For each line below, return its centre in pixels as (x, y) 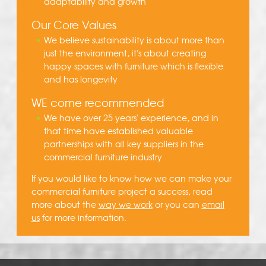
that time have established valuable (118, 131)
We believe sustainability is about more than (134, 40)
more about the (65, 205)
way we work (125, 205)
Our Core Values (74, 25)
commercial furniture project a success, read (122, 191)
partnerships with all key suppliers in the (123, 144)
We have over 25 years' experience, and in (131, 118)
